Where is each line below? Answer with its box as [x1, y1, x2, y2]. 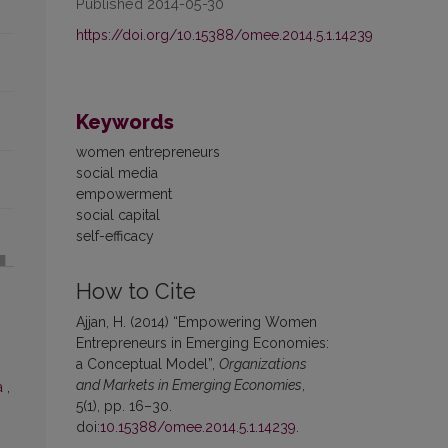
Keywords [76, 109, 174, 134]
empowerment [76, 185, 172, 202]
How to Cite [76, 278, 196, 304]
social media [76, 164, 158, 181]
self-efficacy [76, 227, 154, 244]
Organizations [219, 355, 307, 372]
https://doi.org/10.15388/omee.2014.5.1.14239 [76, 26, 373, 43]
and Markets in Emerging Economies [76, 376, 302, 393]
